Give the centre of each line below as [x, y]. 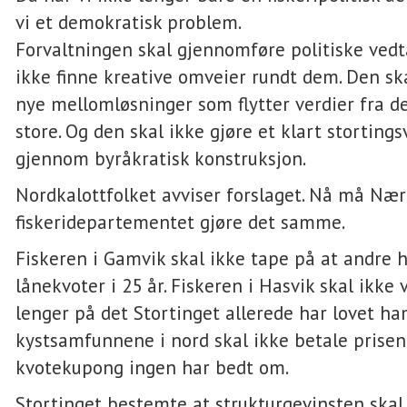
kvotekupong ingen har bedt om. [152, 367]
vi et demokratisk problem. [129, 22]
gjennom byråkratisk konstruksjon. [161, 159]
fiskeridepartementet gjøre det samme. [180, 222]
